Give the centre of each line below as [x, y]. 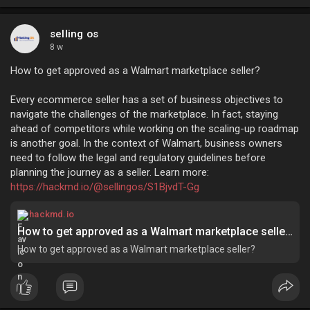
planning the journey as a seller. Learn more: [110, 172]
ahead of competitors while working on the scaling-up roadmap [155, 128]
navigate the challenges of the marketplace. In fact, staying [144, 114]
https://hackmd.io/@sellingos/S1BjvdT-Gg [105, 186]
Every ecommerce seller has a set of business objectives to [147, 99]
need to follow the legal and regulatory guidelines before [138, 157]
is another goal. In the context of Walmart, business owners [146, 143]
